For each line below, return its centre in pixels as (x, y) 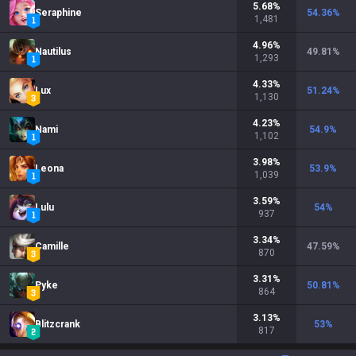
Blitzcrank (58, 324)
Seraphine (58, 13)
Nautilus (53, 52)
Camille (52, 246)
